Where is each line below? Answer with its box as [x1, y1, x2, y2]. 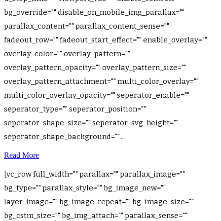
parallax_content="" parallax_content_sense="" [4, 22, 169, 31]
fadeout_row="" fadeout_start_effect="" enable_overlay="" [4, 36, 207, 44]
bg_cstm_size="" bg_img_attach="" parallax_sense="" [4, 211, 187, 220]
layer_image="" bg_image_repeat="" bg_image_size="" [4, 197, 194, 206]
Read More [4, 151, 39, 159]
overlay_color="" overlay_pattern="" [4, 49, 130, 58]
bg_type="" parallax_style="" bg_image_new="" [4, 184, 166, 192]
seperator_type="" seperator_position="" [4, 105, 146, 113]
